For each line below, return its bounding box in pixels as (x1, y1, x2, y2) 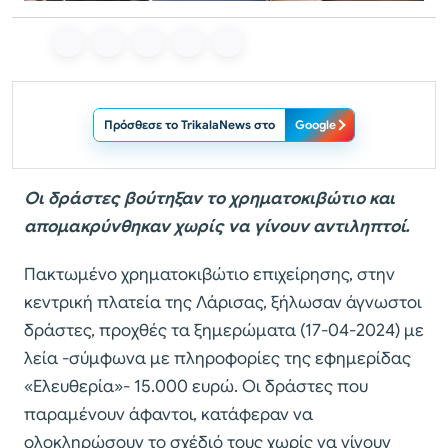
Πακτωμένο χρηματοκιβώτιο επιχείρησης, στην (24, 263, 395, 285)
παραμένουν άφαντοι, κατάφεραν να (24, 403, 313, 425)
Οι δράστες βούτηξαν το (24, 187, 229, 209)
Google (295, 116, 336, 132)
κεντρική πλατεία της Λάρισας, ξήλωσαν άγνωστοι (24, 291, 422, 313)
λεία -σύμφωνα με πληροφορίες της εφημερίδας (24, 347, 411, 369)
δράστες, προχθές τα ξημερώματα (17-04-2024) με (24, 319, 424, 341)
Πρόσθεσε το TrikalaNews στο (104, 116, 275, 132)
